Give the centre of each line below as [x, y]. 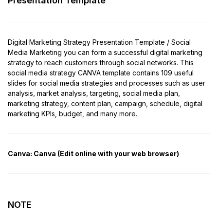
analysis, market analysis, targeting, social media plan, [94, 93]
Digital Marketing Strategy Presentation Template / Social [99, 42]
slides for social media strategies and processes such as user [107, 83]
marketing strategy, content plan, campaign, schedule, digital [105, 103]
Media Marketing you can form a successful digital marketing [105, 52]
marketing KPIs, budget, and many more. [73, 113]
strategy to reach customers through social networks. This [101, 62]
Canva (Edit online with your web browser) [106, 153]
